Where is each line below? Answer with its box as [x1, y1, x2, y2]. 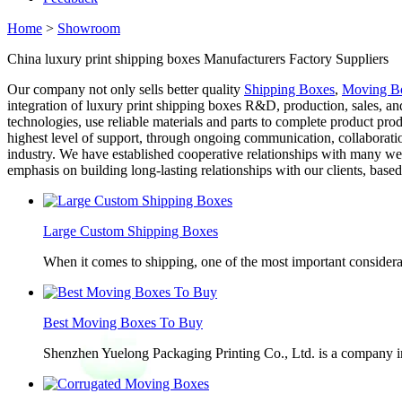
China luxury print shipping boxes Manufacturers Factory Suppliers [7, 51, 389, 66]
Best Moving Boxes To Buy [43, 315, 203, 330]
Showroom [57, 21, 120, 36]
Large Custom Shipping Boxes [43, 223, 218, 239]
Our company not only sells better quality [7, 82, 244, 97]
